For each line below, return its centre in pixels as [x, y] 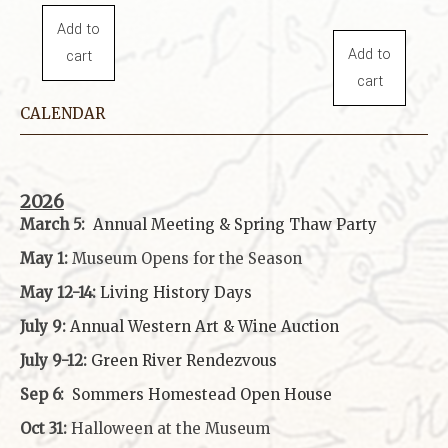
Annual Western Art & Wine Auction [204, 327]
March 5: [54, 225]
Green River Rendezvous [184, 361]
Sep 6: [46, 395]
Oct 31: [43, 429]
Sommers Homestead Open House [202, 395]
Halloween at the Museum [168, 429]
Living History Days [176, 293]
